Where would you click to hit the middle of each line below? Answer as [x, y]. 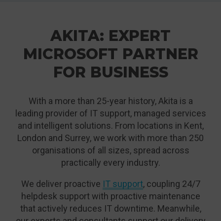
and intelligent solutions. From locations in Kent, [110, 126]
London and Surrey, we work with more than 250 [110, 138]
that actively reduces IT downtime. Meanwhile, [110, 209]
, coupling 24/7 [171, 184]
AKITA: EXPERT [110, 36]
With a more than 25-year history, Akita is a [110, 101]
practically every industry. [110, 163]
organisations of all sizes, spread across [110, 150]
